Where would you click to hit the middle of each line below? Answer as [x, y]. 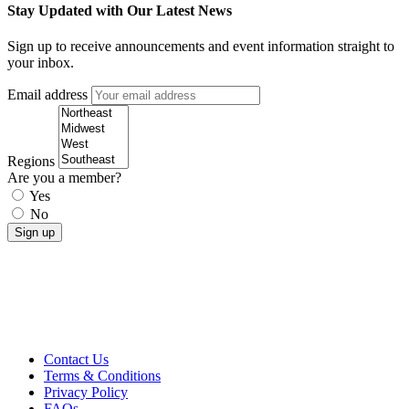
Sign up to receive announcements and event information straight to [201, 47]
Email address [47, 95]
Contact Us [76, 360]
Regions [31, 162]
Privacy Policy [86, 393]
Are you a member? [64, 178]
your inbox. [41, 63]
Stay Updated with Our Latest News [120, 11]
